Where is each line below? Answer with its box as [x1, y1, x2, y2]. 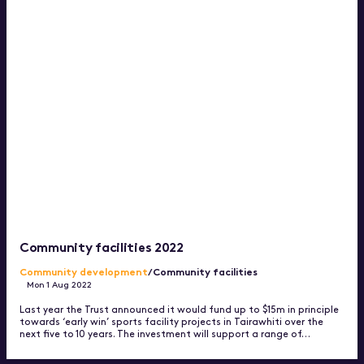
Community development [19, 264, 148, 279]
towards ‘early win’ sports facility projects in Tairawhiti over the [19, 314, 323, 328]
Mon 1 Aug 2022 [27, 278, 93, 291]
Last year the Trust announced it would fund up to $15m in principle [19, 302, 339, 316]
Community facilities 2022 [19, 236, 184, 255]
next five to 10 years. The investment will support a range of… [19, 327, 310, 340]
